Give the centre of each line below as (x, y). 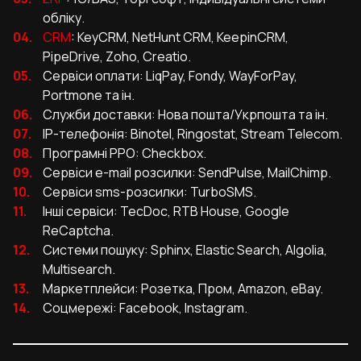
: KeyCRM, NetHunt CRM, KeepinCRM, (180, 37)
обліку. (64, 18)
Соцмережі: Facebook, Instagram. (145, 308)
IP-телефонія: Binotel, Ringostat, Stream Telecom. (193, 134)
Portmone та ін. (89, 95)
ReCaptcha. (78, 231)
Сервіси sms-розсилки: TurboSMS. (149, 192)
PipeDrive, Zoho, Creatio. (117, 57)
